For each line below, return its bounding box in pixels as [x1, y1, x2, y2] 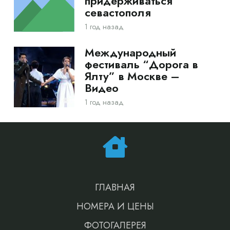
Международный [84, 45, 176, 61]
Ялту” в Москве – [84, 68, 180, 85]
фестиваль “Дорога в [84, 56, 198, 73]
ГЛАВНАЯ [95, 180, 135, 194]
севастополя [84, 4, 151, 21]
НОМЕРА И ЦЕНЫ [76, 199, 154, 213]
